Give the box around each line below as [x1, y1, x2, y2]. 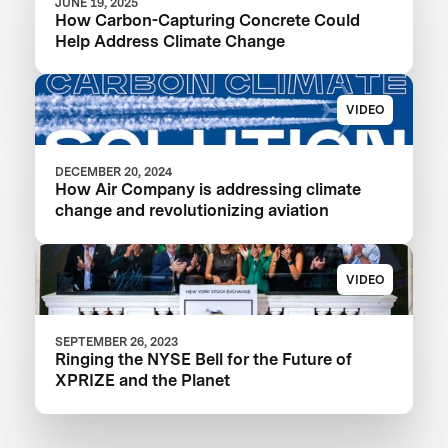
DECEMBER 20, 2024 [55, 164, 173, 180]
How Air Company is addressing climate [55, 179, 362, 200]
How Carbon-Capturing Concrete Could [55, 9, 361, 30]
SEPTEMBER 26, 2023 [55, 334, 179, 350]
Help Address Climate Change [55, 30, 286, 51]
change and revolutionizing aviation [55, 200, 330, 221]
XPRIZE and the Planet [55, 370, 231, 391]
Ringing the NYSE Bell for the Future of [55, 349, 353, 370]
